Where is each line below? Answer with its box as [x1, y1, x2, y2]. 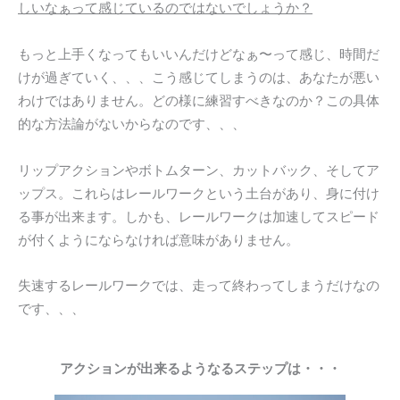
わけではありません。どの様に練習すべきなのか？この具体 [18, 93, 379, 109]
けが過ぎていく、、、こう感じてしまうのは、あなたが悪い [18, 70, 379, 86]
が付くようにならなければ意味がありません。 [18, 231, 299, 248]
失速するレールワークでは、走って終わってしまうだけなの [18, 278, 379, 295]
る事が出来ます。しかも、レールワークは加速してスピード [18, 208, 379, 225]
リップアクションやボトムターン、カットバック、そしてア [18, 162, 379, 179]
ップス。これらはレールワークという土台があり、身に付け [18, 185, 379, 202]
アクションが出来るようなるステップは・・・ [59, 360, 341, 377]
